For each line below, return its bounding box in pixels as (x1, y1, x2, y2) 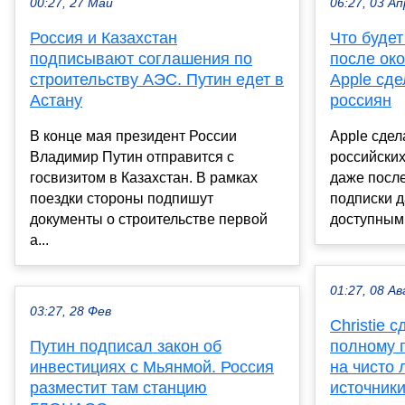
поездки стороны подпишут (30, 191, 213, 207)
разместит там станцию (30, 379, 207, 398)
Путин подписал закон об (30, 337, 221, 356)
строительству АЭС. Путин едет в (30, 71, 284, 89)
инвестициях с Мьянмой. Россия (30, 358, 274, 377)
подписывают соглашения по (30, 50, 252, 69)
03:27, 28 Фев (30, 305, 111, 319)
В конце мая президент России (30, 128, 237, 145)
